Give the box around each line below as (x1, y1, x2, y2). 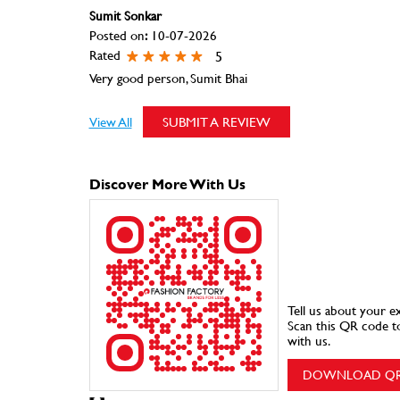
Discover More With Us (88, 172, 246, 194)
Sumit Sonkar (88, 5, 162, 25)
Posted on (88, 25, 145, 45)
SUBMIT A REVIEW (162, 112, 271, 131)
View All (88, 112, 132, 131)
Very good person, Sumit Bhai (88, 68, 247, 87)
